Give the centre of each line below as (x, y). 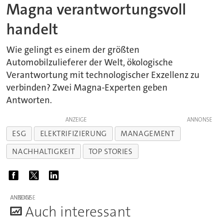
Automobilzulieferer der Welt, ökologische (90, 62)
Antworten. (29, 100)
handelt (32, 29)
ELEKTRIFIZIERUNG (73, 134)
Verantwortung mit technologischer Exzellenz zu (103, 75)
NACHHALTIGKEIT (44, 152)
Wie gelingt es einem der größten (73, 50)
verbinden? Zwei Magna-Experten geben (87, 87)
